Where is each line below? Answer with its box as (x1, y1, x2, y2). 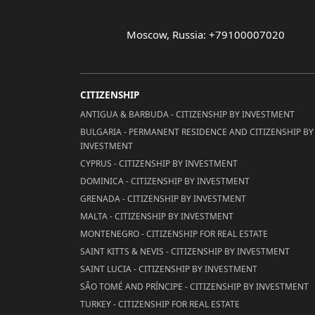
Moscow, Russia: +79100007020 (126, 27, 285, 41)
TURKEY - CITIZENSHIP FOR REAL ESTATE (80, 298, 240, 310)
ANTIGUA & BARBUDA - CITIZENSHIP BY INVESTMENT (80, 108, 295, 120)
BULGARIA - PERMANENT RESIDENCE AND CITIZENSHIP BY (80, 126, 314, 138)
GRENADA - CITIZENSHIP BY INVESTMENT (80, 193, 246, 205)
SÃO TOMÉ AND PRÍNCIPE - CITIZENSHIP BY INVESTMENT (80, 281, 309, 292)
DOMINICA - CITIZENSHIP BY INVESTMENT (80, 175, 250, 187)
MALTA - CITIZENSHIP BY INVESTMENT (80, 210, 233, 222)
